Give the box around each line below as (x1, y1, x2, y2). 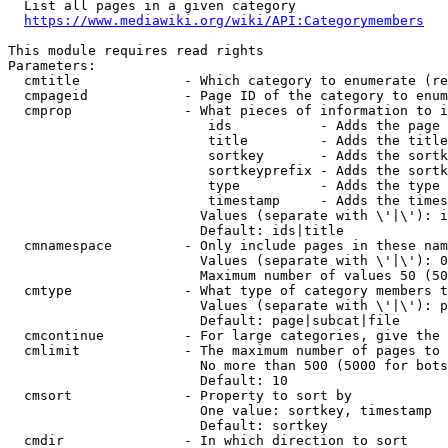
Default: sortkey (8, 418, 328, 433)
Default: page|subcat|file (8, 313, 400, 328)
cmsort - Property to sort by (8, 388, 352, 403)
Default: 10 (8, 373, 288, 388)
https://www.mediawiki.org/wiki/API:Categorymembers (24, 13, 424, 28)
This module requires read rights (8, 43, 264, 58)
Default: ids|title (8, 223, 344, 238)
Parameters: (8, 58, 96, 73)
